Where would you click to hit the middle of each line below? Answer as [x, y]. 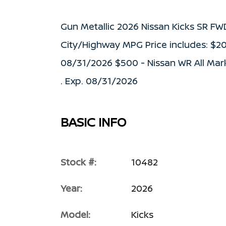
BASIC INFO [93, 122]
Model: [75, 214]
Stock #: [78, 162]
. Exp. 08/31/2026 [99, 80]
